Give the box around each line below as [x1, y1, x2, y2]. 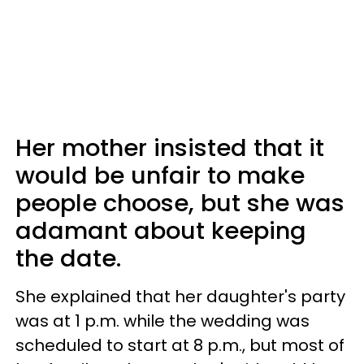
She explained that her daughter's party [15, 284, 345, 308]
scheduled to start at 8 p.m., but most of [15, 333, 344, 357]
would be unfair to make [15, 158, 305, 192]
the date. [15, 241, 121, 275]
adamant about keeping [15, 214, 306, 247]
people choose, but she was [15, 186, 344, 219]
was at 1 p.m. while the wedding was [15, 309, 310, 332]
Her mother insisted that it [15, 131, 324, 164]
